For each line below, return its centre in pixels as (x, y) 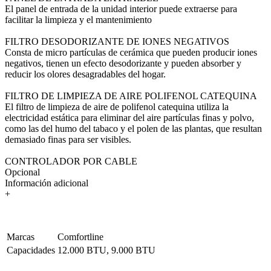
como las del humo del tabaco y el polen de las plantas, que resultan (133, 129)
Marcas (21, 237)
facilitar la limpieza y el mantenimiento (78, 20)
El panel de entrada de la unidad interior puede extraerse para (121, 9)
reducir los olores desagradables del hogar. (85, 74)
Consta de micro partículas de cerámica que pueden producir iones (131, 52)
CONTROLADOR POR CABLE (71, 161)
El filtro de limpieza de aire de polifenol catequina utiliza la (117, 107)
